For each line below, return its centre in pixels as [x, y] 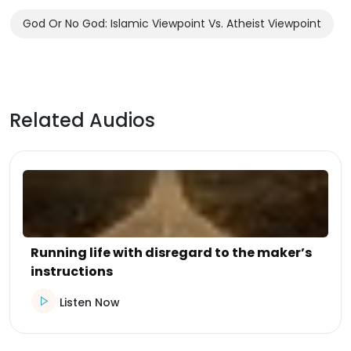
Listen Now [90, 302]
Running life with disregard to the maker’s [171, 252]
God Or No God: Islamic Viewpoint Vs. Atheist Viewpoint [172, 23]
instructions [72, 271]
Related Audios [82, 120]
